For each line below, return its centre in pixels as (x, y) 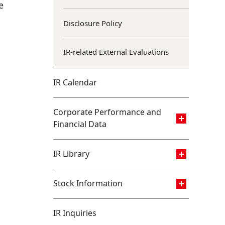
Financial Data (80, 124)
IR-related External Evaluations (116, 52)
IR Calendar (75, 82)
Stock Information (88, 183)
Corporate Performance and (107, 112)
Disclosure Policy (93, 23)
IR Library (71, 154)
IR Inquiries (75, 213)
